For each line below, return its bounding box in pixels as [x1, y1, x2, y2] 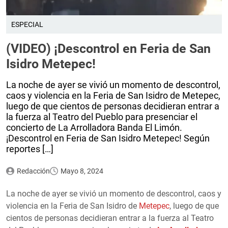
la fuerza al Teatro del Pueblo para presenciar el [6, 111, 197, 122]
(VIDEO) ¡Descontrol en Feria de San [6, 41, 211, 56]
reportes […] [6, 143, 53, 154]
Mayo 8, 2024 [60, 166, 103, 175]
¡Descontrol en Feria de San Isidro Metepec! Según [6, 132, 210, 144]
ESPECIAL [11, 20, 43, 28]
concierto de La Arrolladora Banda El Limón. [6, 122, 182, 133]
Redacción [16, 166, 50, 175]
